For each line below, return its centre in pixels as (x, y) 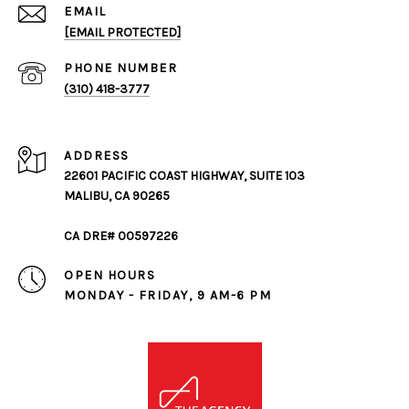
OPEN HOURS (110, 276)
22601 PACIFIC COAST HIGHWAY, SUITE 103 (184, 176)
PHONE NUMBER (121, 68)
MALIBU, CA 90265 (117, 196)
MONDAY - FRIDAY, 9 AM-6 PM (168, 296)
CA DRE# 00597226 (121, 236)
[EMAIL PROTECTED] (122, 33)
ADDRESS (97, 156)
